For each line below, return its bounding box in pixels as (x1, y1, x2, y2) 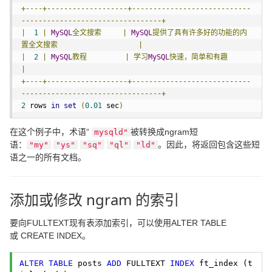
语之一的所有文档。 (10, 152, 86, 162)
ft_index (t (194, 259, 253, 268)
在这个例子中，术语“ (10, 127, 92, 137)
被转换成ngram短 (131, 127, 198, 137)
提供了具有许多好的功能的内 (152, 29, 247, 37)
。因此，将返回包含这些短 (158, 140, 260, 149)
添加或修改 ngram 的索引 (10, 189, 179, 209)
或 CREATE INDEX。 (10, 231, 90, 240)
